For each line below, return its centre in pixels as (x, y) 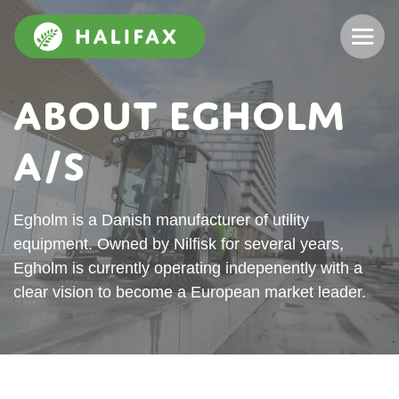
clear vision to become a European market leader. (190, 292)
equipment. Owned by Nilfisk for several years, (179, 244)
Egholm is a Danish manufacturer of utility (161, 220)
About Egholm (179, 114)
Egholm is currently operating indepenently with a (188, 268)
